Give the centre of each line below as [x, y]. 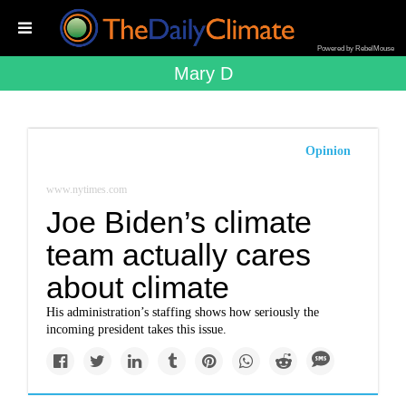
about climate [138, 287]
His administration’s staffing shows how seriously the [183, 312]
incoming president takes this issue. [137, 329]
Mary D [203, 73]
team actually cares [179, 255]
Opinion [328, 151]
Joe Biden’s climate [179, 222]
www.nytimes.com [87, 189]
